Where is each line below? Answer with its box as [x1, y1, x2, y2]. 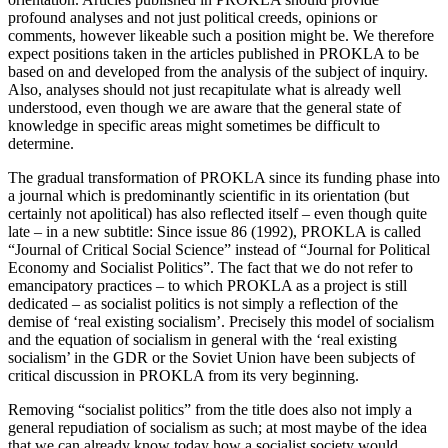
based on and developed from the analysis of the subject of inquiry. [8, 62, 428, 80]
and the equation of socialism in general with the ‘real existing [8, 330, 397, 348]
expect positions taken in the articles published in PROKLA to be [8, 44, 419, 62]
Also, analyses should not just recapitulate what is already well [8, 80, 401, 98]
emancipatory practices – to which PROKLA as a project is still [8, 276, 407, 294]
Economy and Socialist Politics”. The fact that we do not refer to [8, 258, 413, 276]
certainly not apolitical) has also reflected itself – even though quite [8, 204, 427, 222]
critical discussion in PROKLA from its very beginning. [8, 366, 359, 384]
